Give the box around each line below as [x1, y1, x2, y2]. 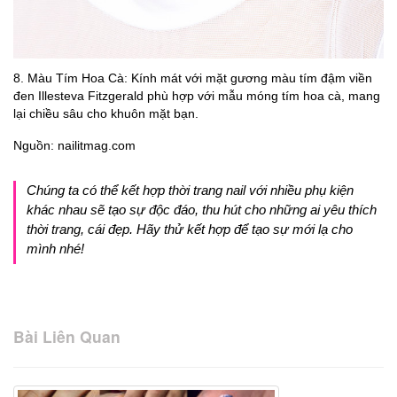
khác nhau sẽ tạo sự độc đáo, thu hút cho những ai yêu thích [27, 201, 377, 217]
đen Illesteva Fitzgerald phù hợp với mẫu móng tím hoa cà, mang [13, 88, 380, 103]
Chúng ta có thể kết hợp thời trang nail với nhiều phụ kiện [27, 182, 354, 198]
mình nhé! [27, 240, 84, 256]
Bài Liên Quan [13, 324, 121, 347]
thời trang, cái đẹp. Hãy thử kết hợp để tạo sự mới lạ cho [27, 221, 353, 237]
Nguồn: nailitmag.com [13, 137, 136, 152]
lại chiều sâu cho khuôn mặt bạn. [13, 105, 198, 121]
